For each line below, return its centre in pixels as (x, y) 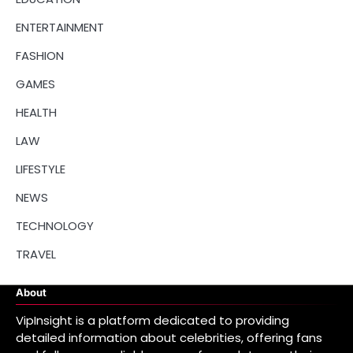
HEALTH (36, 113)
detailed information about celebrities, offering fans (169, 338)
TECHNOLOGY (55, 226)
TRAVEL (36, 255)
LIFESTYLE (41, 169)
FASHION (40, 56)
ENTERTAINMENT (60, 28)
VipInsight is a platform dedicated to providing (152, 321)
